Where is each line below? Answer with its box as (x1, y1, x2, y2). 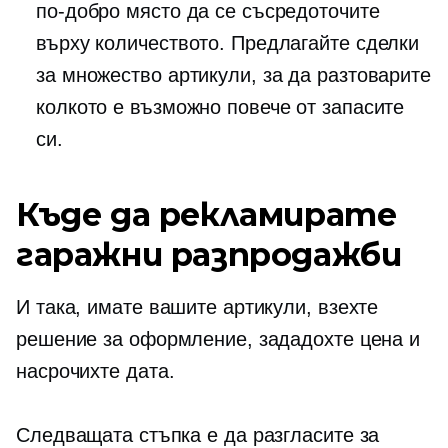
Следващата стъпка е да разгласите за (16, 424, 380, 446)
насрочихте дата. (16, 360, 175, 382)
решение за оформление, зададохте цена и (16, 328, 421, 350)
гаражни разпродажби (16, 235, 402, 274)
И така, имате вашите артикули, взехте (16, 296, 379, 318)
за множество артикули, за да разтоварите (36, 64, 431, 86)
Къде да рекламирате (16, 195, 397, 234)
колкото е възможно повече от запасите (36, 96, 405, 118)
